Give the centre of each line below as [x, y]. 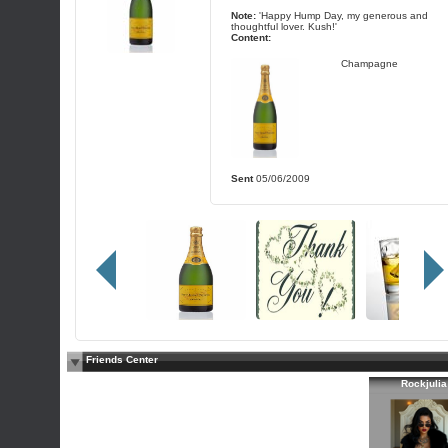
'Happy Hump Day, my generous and [343, 16]
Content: [250, 38]
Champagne [369, 64]
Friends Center [122, 359]
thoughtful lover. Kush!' [283, 27]
